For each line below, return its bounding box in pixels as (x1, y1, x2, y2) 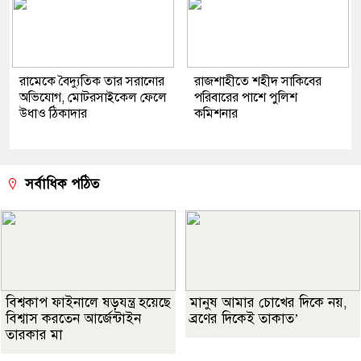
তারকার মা (6, 326, 63, 344)
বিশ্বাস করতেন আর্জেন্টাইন (6, 310, 141, 328)
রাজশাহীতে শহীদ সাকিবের (194, 73, 322, 90)
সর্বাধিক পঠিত (21, 176, 99, 193)
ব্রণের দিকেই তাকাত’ (190, 310, 299, 328)
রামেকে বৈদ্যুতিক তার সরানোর (19, 73, 164, 90)
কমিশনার (194, 106, 238, 122)
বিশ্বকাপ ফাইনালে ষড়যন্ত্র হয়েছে (6, 294, 171, 312)
